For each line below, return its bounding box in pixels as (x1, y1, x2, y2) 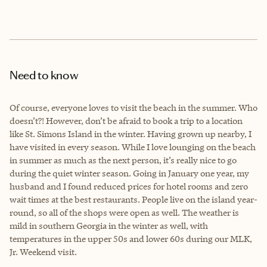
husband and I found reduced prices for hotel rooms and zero (10, 180, 248, 192)
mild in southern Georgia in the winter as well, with (10, 219, 208, 231)
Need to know (10, 67, 79, 82)
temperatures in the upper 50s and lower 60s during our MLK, (10, 232, 252, 244)
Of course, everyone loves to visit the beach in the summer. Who (10, 101, 257, 113)
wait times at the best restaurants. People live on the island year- (10, 193, 257, 205)
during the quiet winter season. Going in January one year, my (10, 167, 249, 179)
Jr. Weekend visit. (10, 246, 77, 257)
